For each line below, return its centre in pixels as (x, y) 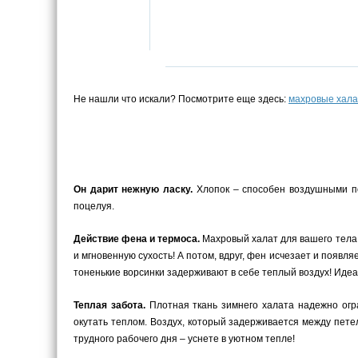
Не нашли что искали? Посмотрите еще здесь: (181, 99)
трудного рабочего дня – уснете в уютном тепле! (184, 339)
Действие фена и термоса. (137, 239)
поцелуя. (94, 206)
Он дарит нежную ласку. (133, 189)
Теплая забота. (109, 305)
